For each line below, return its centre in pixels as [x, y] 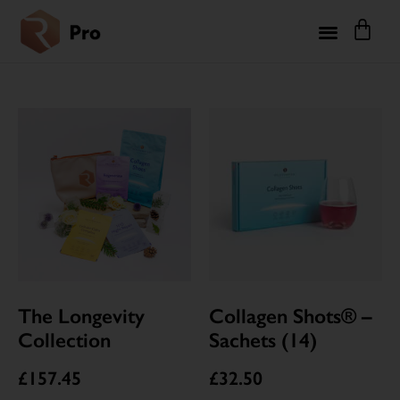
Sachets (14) [263, 340]
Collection [64, 340]
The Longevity [81, 316]
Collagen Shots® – [291, 316]
